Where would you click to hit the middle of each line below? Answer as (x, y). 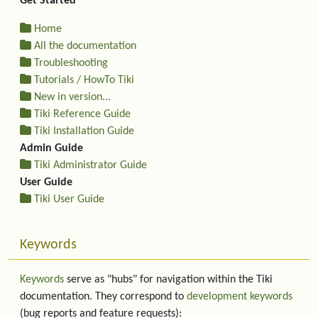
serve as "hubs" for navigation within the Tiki (168, 280)
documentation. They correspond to (103, 297)
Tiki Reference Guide (82, 114)
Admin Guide (51, 148)
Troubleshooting (71, 63)
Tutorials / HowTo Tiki (84, 80)
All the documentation (85, 46)
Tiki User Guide (69, 199)
